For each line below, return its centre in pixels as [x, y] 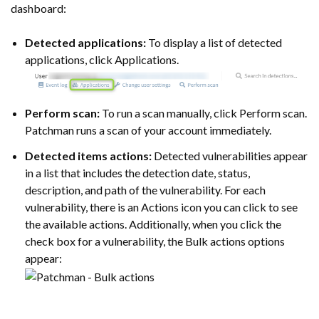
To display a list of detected [214, 42]
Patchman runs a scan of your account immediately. [148, 130]
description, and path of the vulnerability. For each [145, 190]
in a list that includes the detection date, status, [137, 173]
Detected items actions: [88, 156]
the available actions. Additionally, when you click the [153, 224]
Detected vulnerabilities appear [230, 156]
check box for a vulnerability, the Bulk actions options [155, 241]
